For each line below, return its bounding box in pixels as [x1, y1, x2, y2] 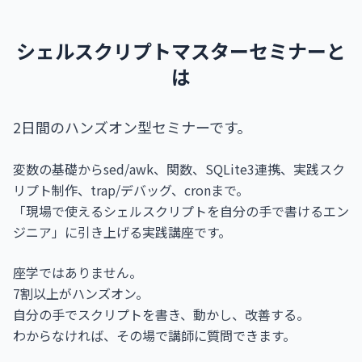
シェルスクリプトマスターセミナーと [16, 36, 346, 65]
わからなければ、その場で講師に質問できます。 [13, 325, 296, 345]
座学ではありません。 [13, 262, 142, 282]
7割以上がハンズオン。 [13, 283, 149, 303]
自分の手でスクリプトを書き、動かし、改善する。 [13, 304, 309, 324]
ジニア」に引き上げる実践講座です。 [13, 221, 231, 242]
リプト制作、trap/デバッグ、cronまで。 [13, 179, 249, 200]
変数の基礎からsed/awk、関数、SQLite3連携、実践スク [13, 158, 345, 179]
